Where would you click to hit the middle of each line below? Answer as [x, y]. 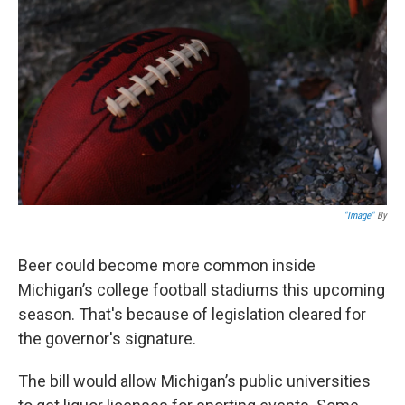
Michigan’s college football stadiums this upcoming [202, 290]
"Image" [359, 216]
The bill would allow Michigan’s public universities [194, 381]
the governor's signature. [107, 339]
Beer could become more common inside [167, 266]
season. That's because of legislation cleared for [192, 315]
